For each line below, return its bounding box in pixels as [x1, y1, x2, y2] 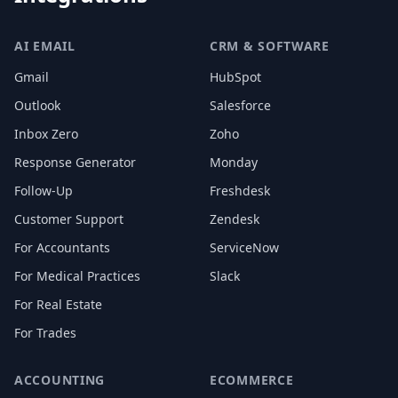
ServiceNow [210, 239, 279, 256]
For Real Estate [14, 296, 102, 313]
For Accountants [14, 239, 110, 256]
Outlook [14, 97, 60, 114]
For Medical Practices [14, 267, 140, 284]
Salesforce [210, 97, 271, 114]
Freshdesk [210, 182, 270, 199]
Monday [210, 154, 258, 171]
